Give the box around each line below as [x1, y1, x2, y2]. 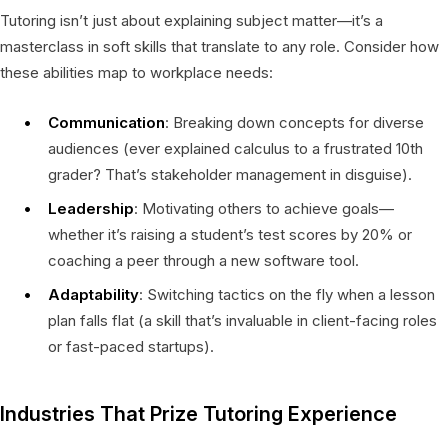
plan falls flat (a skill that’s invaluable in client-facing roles [48, 310, 437, 330]
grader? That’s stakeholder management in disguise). [48, 164, 412, 184]
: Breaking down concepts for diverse [165, 112, 424, 132]
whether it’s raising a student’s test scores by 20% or [48, 224, 412, 244]
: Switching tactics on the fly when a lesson [139, 284, 435, 304]
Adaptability [48, 284, 139, 304]
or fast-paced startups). [48, 336, 214, 356]
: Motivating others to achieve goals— [134, 198, 394, 218]
